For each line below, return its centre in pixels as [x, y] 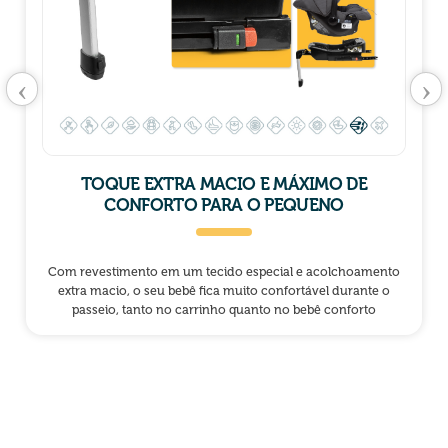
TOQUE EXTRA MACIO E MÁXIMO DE [224, 184]
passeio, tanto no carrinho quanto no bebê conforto [224, 310]
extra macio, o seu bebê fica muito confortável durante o [224, 291]
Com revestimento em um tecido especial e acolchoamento [224, 272]
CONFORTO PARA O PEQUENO [224, 205]
